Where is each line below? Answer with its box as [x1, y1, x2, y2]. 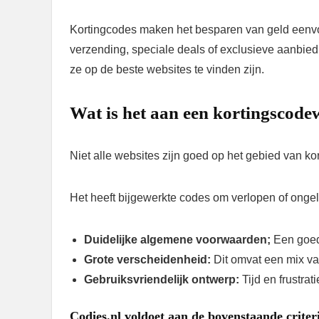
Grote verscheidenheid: [84, 253, 214, 266]
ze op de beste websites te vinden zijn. [70, 63, 264, 75]
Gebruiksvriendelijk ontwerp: [84, 273, 242, 286]
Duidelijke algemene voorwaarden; [84, 233, 273, 246]
